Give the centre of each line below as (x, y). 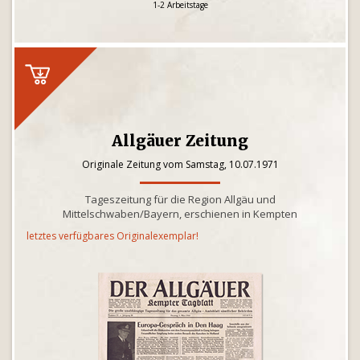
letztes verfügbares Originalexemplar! (112, 236)
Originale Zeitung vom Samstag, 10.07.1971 (180, 164)
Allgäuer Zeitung (180, 141)
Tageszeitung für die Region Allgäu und (180, 199)
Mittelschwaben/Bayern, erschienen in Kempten (180, 214)
